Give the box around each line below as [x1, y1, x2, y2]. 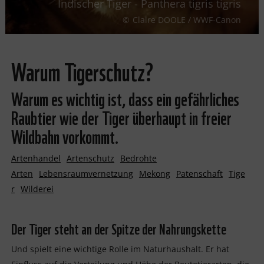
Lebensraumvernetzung [38, 167, 133, 179]
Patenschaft [176, 167, 223, 179]
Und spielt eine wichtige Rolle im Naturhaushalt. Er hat [11, 243, 229, 255]
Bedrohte [120, 152, 157, 164]
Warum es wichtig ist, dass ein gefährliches [11, 83, 239, 111]
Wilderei [20, 183, 54, 194]
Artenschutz [66, 152, 114, 164]
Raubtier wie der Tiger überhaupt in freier [11, 102, 232, 130]
